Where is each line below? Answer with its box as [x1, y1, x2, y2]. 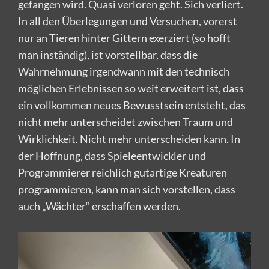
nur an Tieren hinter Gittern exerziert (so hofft [18, 31, 231, 45]
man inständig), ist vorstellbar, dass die [18, 48, 198, 62]
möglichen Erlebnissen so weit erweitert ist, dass [18, 82, 244, 95]
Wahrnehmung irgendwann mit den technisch [18, 65, 229, 79]
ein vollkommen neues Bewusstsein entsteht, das [18, 98, 246, 112]
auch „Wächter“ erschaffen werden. [18, 199, 181, 213]
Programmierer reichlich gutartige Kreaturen [18, 166, 227, 180]
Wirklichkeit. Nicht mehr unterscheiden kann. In [18, 132, 240, 146]
